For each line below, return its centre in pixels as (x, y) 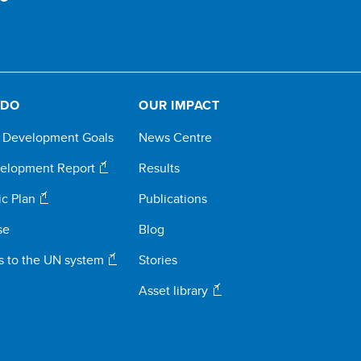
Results (160, 168)
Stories (158, 260)
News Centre (176, 137)
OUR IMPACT (179, 105)
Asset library (175, 290)
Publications (173, 199)
